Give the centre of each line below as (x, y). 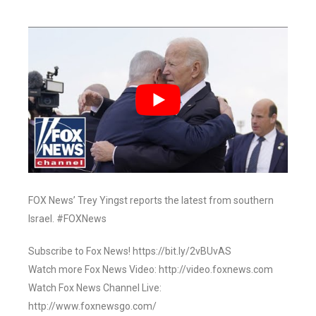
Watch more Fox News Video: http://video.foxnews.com (151, 270)
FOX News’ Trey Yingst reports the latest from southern (151, 201)
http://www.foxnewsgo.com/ (92, 306)
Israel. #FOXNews (67, 219)
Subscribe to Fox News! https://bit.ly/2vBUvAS (130, 251)
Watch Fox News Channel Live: (95, 288)
